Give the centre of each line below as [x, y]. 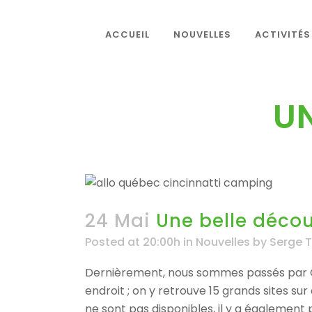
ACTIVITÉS [283, 34]
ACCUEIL [127, 34]
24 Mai [118, 221]
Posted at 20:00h [133, 242]
